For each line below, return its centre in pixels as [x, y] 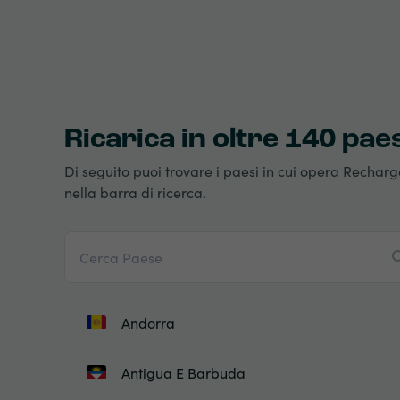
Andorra [148, 322]
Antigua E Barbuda [183, 372]
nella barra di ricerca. [135, 192]
